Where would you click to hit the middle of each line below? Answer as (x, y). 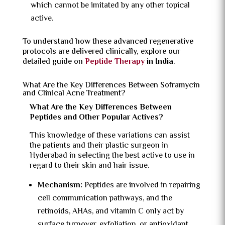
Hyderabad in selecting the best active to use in (112, 156)
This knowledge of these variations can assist (109, 136)
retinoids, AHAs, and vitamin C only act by (110, 212)
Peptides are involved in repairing (141, 186)
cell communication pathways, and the (105, 199)
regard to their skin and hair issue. (89, 166)
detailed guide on (53, 62)
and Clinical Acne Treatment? (74, 94)
